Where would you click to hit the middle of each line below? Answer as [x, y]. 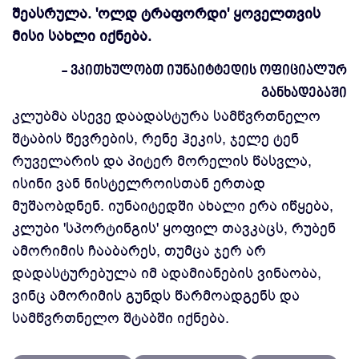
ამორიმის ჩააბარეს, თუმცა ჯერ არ [139, 251]
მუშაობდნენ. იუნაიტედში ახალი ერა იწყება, [173, 206]
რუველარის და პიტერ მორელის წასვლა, [162, 161]
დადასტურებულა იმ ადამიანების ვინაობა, [167, 273]
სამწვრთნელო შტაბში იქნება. [121, 318]
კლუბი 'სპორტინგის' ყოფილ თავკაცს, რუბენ [174, 228]
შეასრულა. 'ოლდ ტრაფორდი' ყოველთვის [166, 14]
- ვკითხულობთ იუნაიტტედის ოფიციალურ [204, 71]
